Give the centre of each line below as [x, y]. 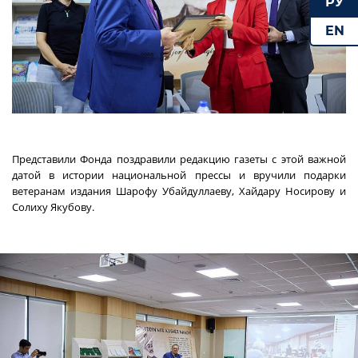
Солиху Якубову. [53, 207]
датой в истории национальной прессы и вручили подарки [179, 175]
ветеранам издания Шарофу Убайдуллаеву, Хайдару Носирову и [179, 191]
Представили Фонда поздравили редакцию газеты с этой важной [179, 159]
